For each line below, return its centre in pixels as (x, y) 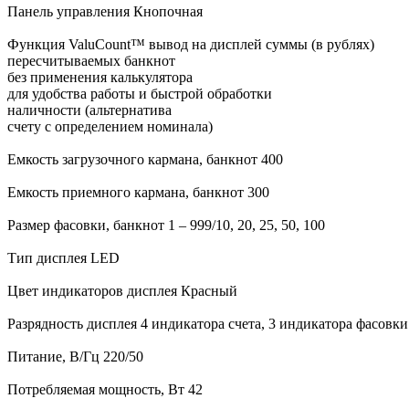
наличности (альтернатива (89, 110)
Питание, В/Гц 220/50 (75, 356)
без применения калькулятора (100, 77)
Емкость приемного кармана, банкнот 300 (138, 192)
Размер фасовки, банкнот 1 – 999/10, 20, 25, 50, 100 (166, 225)
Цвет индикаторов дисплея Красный (122, 290)
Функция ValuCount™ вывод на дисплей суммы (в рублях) (191, 44)
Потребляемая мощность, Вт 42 (105, 389)
